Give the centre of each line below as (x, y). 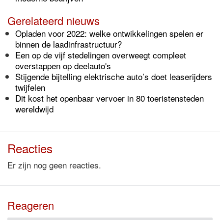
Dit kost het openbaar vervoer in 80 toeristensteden (110, 98)
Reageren (31, 205)
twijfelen (30, 87)
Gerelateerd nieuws (54, 20)
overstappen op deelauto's (63, 66)
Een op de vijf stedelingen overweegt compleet (101, 55)
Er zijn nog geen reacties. (54, 165)
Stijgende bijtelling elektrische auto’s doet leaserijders (114, 76)
